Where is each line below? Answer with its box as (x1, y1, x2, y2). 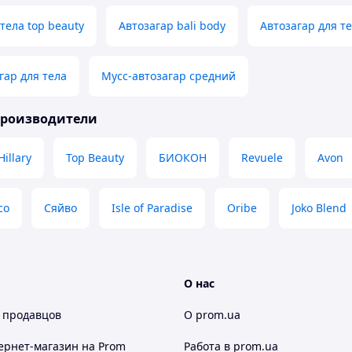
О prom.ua (184, 307, 240, 323)
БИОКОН (159, 150, 207, 166)
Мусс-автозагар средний (101, 68, 236, 84)
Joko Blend (291, 200, 346, 216)
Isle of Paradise (112, 200, 192, 216)
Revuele (241, 150, 283, 166)
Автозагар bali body (119, 18, 225, 34)
